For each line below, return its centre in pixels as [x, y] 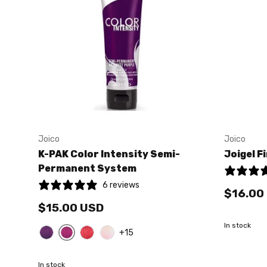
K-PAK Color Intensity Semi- [109, 154]
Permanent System [87, 168]
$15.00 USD [71, 208]
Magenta [80, 245]
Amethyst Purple [77, 246]
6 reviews [121, 185]
